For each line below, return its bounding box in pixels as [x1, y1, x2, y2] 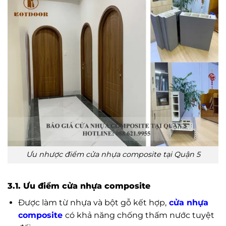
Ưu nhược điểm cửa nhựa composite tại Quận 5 [26, 150, 200, 159]
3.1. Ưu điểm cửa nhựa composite [8, 181, 153, 191]
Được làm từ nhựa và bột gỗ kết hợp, [18, 198, 166, 207]
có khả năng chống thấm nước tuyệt [65, 210, 214, 220]
